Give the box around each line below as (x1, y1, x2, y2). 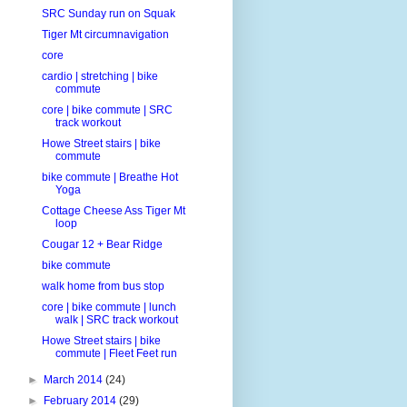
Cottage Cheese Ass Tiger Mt (41, 203, 185, 217)
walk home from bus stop (41, 279, 164, 293)
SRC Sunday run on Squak (41, 6, 175, 20)
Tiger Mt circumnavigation (41, 27, 169, 41)
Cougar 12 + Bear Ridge (41, 237, 163, 251)
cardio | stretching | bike (41, 69, 158, 83)
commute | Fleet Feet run (55, 346, 177, 360)
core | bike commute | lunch (41, 300, 176, 313)
